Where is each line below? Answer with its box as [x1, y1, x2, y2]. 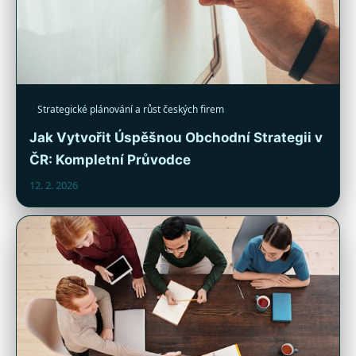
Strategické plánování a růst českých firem [37, 102, 224, 116]
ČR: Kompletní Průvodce [29, 151, 191, 168]
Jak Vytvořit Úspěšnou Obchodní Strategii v [29, 129, 323, 145]
